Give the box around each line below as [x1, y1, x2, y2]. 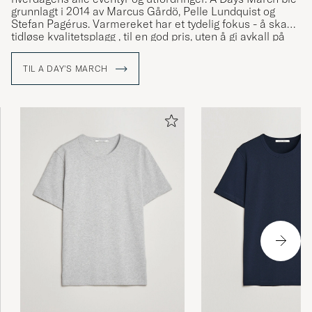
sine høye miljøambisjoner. [11, 42, 143, 56]
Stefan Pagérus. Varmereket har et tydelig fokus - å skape [11, 17, 299, 31]
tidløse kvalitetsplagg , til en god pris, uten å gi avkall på [11, 29, 285, 44]
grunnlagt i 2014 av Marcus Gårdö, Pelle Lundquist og [11, 4, 275, 19]
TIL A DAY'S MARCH [23, 63, 110, 75]
